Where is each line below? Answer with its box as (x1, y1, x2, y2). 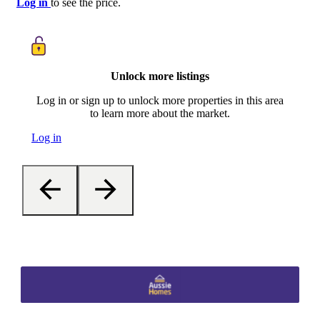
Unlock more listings (111, 69, 209, 82)
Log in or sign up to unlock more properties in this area (36, 94, 284, 106)
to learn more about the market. (90, 106, 230, 119)
